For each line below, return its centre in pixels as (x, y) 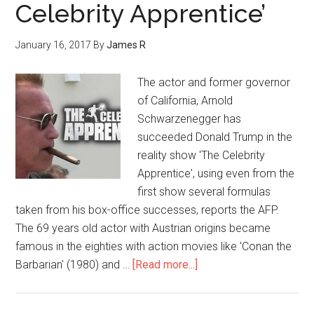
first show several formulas (204, 192)
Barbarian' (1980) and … (74, 265)
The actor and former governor (214, 82)
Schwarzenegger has (190, 119)
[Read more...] (165, 265)
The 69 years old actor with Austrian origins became (143, 228)
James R (127, 45)
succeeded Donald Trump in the (215, 137)
